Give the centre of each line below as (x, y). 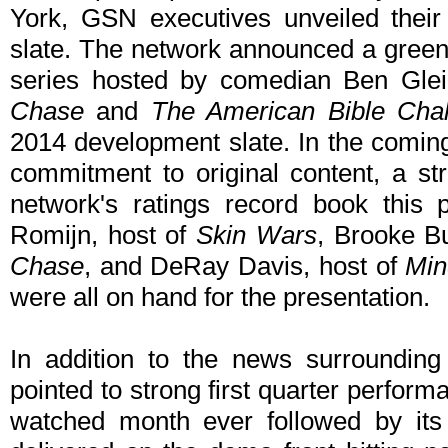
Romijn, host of (103, 235)
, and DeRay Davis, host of (245, 266)
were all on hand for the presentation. (220, 297)
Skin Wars (256, 235)
